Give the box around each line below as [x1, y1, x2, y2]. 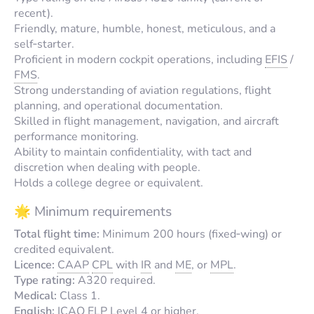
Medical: [14, 287, 57, 303]
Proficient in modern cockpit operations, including [14, 51, 265, 67]
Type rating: [14, 272, 75, 288]
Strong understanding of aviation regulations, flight [14, 82, 271, 98]
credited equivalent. [14, 241, 114, 257]
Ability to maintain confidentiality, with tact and [14, 144, 252, 160]
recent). [14, 5, 53, 21]
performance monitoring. [14, 128, 139, 144]
